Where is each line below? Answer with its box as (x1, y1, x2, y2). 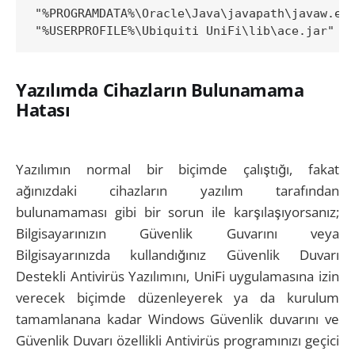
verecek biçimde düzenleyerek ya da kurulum (16, 288, 339, 307)
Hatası (16, 97, 71, 122)
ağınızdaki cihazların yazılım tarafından (16, 181, 339, 200)
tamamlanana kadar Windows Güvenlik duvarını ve (16, 309, 339, 328)
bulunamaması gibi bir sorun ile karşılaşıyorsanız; (16, 202, 339, 221)
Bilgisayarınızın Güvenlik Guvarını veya (16, 223, 339, 242)
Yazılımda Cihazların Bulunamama (16, 78, 304, 102)
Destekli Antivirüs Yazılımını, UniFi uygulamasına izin (16, 266, 339, 285)
